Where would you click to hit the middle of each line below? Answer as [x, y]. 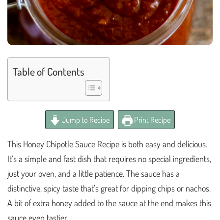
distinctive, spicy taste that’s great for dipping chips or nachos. [109, 188]
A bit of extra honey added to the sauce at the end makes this [109, 203]
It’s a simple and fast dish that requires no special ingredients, [109, 159]
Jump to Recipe [85, 120]
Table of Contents [49, 72]
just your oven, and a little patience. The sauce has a [94, 174]
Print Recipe [151, 120]
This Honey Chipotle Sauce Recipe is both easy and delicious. [107, 144]
